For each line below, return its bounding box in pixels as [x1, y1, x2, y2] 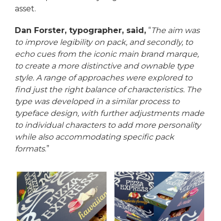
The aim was [151, 26, 200, 36]
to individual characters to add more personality [15, 120, 201, 130]
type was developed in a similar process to [15, 97, 180, 107]
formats [15, 144, 45, 154]
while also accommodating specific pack [15, 132, 174, 142]
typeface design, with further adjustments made [15, 109, 204, 118]
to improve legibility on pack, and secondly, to [15, 37, 193, 47]
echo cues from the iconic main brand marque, [15, 49, 199, 59]
